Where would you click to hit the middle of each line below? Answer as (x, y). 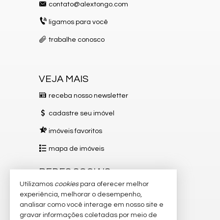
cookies (67, 184)
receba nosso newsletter (88, 96)
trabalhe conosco (77, 40)
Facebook (65, 206)
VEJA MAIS (64, 79)
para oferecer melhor (114, 184)
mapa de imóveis (76, 149)
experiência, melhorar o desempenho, (81, 194)
